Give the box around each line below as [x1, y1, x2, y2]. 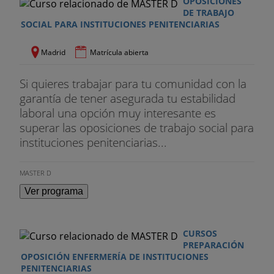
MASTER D [20, 168, 51, 177]
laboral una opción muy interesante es [20, 104, 216, 121]
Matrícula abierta [90, 46, 149, 57]
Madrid [41, 46, 65, 57]
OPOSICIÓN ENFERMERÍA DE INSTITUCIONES [21, 250, 209, 262]
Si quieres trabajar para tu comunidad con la [20, 75, 246, 92]
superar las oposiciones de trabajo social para [20, 119, 254, 136]
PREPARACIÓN [182, 239, 244, 251]
